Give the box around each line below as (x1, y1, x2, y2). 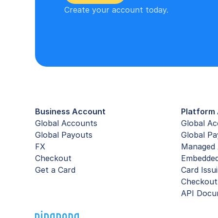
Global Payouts (35, 130, 92, 140)
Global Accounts (35, 118, 97, 128)
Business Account (35, 107, 106, 116)
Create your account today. (64, 5, 168, 15)
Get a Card (35, 165, 75, 175)
